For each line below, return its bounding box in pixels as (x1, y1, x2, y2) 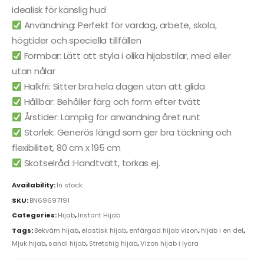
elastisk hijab (81, 226, 126, 236)
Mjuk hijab (12, 239, 45, 249)
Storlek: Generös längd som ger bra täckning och (21, 126, 232, 139)
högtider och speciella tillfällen (12, 34, 141, 47)
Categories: (12, 210, 58, 220)
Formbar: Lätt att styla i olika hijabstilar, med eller (21, 49, 231, 62)
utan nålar (12, 65, 55, 78)
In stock (57, 180, 82, 190)
